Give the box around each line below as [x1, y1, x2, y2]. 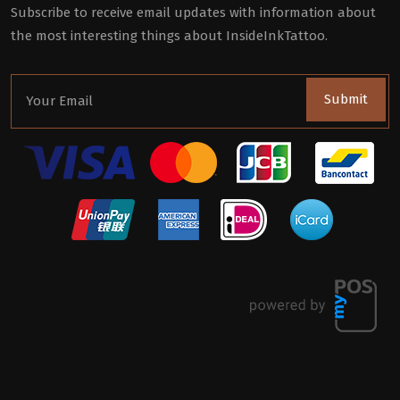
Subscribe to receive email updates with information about [11, 4, 376, 21]
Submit [324, 91, 368, 108]
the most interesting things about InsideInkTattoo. [11, 27, 328, 44]
